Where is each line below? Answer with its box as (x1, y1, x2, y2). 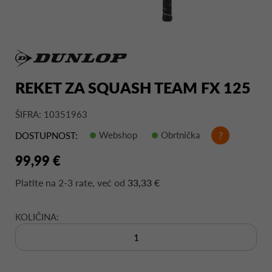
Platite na (15, 176, 58, 188)
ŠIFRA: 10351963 (15, 108, 87, 120)
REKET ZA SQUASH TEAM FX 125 (15, 78, 251, 97)
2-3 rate (58, 176, 92, 188)
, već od (92, 176, 127, 188)
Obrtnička (161, 129, 200, 140)
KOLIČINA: (15, 211, 59, 222)
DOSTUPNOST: (15, 130, 78, 141)
